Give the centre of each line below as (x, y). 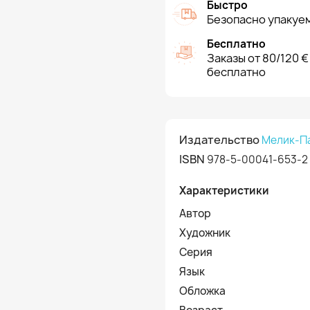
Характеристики (224, 191)
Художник (205, 233)
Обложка (202, 291)
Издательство (219, 140)
